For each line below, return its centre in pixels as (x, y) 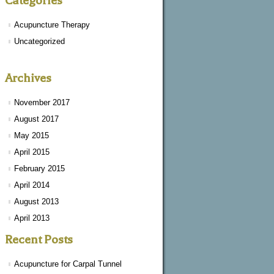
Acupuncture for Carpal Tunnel (68, 264)
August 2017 (36, 119)
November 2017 (42, 102)
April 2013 (32, 218)
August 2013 (36, 202)
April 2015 (32, 152)
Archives (28, 78)
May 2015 (31, 135)
